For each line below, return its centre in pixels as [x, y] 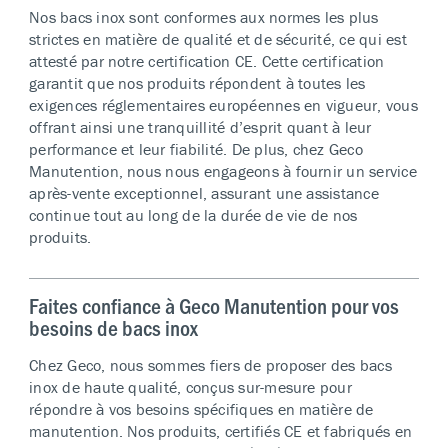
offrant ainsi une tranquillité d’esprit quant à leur [200, 126]
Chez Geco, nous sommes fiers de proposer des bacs [210, 364]
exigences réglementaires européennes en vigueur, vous [223, 104]
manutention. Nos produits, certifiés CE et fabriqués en [221, 430]
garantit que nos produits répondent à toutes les [197, 82]
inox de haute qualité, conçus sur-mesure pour [190, 386]
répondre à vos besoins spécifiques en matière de [201, 408]
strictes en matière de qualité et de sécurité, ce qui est [218, 38]
